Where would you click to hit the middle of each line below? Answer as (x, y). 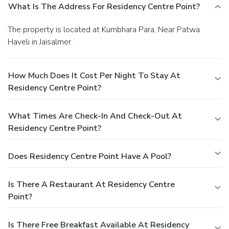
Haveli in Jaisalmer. (40, 42)
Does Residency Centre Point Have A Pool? (90, 156)
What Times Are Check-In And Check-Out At (95, 116)
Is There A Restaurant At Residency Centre (91, 184)
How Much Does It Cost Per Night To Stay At (94, 75)
